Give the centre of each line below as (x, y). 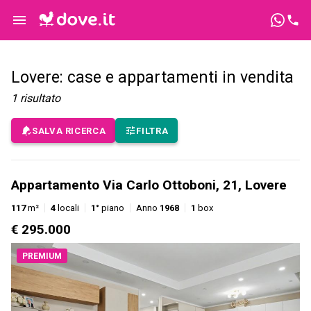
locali (67, 208)
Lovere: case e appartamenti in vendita (152, 78)
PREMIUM (42, 257)
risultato (40, 99)
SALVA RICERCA (69, 131)
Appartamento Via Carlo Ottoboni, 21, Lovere (149, 185)
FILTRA (152, 131)
